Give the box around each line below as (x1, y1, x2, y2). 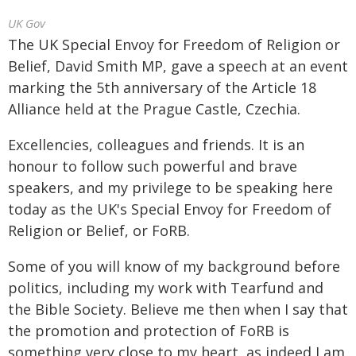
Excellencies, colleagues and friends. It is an (8, 135, 304, 154)
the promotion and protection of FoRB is (8, 321, 289, 340)
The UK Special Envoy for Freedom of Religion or (8, 35, 340, 54)
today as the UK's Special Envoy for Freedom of (8, 199, 331, 219)
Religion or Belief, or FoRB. (8, 221, 190, 240)
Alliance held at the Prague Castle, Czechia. (8, 99, 300, 118)
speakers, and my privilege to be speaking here (8, 178, 333, 197)
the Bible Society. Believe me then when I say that (8, 300, 348, 319)
